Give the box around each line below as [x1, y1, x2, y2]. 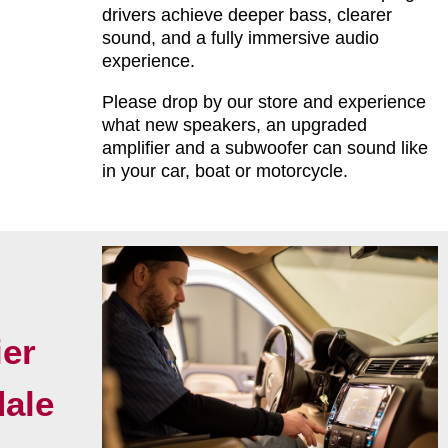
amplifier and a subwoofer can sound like [101, 138, 428, 159]
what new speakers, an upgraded [101, 115, 367, 136]
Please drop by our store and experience [101, 92, 426, 113]
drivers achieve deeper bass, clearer [101, 5, 392, 26]
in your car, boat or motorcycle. [101, 161, 348, 182]
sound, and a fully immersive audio [101, 28, 379, 49]
